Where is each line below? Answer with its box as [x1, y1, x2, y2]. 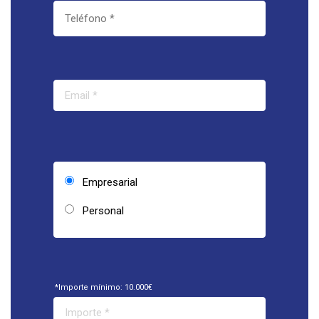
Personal [83, 204, 124, 218]
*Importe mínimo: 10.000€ [55, 282, 152, 292]
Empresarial [83, 175, 137, 189]
